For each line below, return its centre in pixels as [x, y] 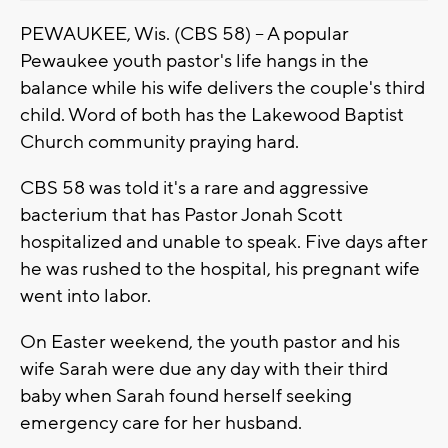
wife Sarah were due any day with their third [204, 368]
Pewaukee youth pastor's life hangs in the [194, 60]
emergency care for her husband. [161, 422]
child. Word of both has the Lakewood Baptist [212, 114]
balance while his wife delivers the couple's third [222, 87]
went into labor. [85, 295]
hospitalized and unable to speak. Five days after [224, 241]
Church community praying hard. [159, 141]
